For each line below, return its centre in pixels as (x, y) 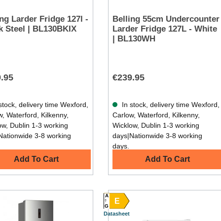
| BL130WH (134, 39)
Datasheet (116, 214)
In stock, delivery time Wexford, (169, 105)
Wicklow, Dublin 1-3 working (156, 126)
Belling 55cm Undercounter (166, 19)
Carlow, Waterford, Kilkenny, (156, 115)
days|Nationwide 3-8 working (157, 136)
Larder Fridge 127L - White (165, 29)
